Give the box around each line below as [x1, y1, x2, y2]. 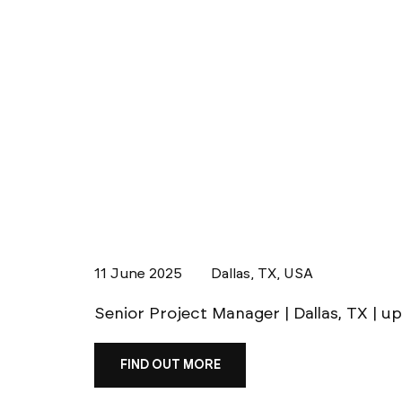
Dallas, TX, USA [210, 264, 313, 282]
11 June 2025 [94, 264, 182, 282]
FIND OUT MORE [119, 357, 221, 373]
